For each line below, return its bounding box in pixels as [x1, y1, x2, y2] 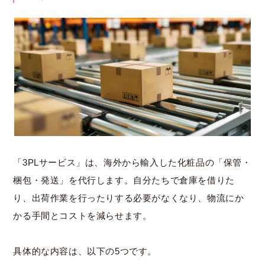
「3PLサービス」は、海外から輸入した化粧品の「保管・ [13, 157, 251, 167]
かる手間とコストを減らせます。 [13, 211, 152, 221]
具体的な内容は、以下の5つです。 [13, 246, 157, 256]
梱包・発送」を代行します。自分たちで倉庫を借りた [13, 175, 235, 185]
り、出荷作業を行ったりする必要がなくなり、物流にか [13, 193, 244, 203]
